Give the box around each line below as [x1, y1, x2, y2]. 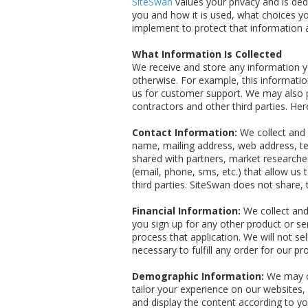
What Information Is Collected [132, 47, 282, 61]
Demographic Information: [132, 269, 264, 283]
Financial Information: [132, 204, 241, 218]
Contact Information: [132, 126, 237, 140]
